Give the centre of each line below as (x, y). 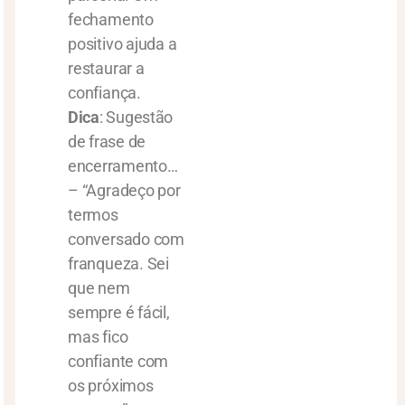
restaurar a (106, 68)
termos (93, 215)
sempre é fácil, (119, 312)
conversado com (127, 239)
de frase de (107, 141)
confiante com (118, 361)
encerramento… (123, 166)
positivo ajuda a (122, 44)
